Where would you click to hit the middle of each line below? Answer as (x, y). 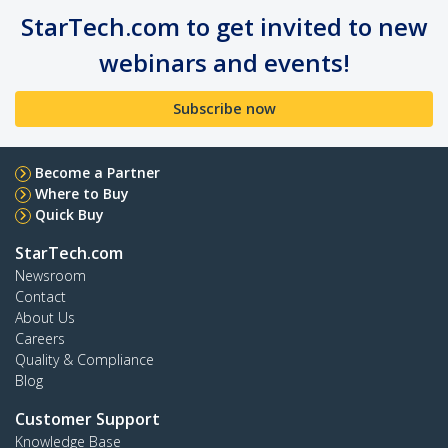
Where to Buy (82, 193)
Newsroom (50, 275)
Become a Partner (97, 172)
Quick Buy (69, 214)
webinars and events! (224, 62)
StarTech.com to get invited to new (224, 26)
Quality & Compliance (84, 359)
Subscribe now (224, 109)
